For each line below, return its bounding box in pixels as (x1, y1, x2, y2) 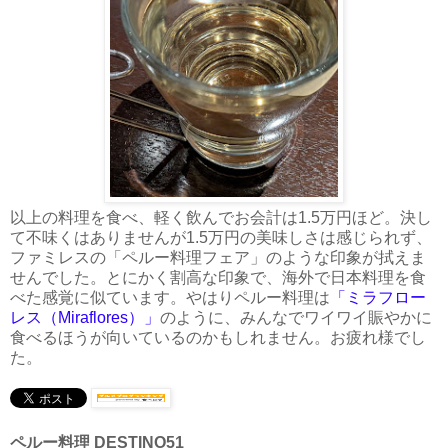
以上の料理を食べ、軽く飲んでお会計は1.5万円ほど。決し (10, 208, 432, 226)
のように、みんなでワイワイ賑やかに (160, 308, 432, 326)
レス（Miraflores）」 (10, 308, 160, 326)
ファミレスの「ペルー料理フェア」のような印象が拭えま (10, 248, 426, 266)
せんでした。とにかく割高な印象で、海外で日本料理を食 (10, 268, 426, 286)
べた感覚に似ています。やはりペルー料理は (10, 288, 330, 306)
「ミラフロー (330, 288, 426, 306)
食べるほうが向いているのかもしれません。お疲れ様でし (10, 328, 426, 346)
